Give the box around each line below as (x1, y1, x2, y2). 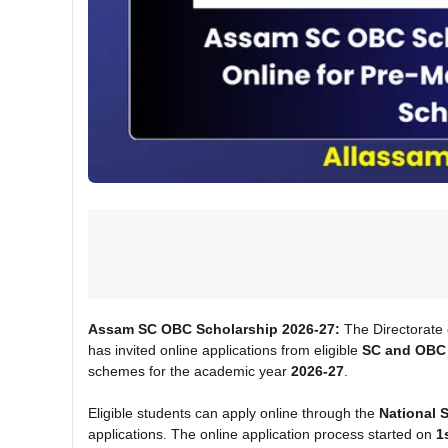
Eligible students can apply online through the (88, 404, 379, 421)
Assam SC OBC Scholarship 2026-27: (88, 320, 340, 337)
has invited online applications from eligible (88, 341, 362, 358)
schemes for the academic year (88, 362, 291, 379)
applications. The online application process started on (88, 425, 436, 442)
